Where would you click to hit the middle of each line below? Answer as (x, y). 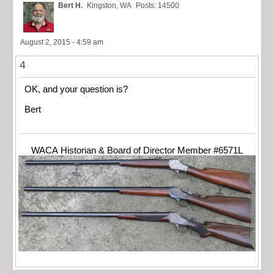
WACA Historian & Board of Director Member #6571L (137, 151)
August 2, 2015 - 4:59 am (62, 43)
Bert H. (70, 6)
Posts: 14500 (157, 6)
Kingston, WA (109, 6)
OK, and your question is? (76, 90)
